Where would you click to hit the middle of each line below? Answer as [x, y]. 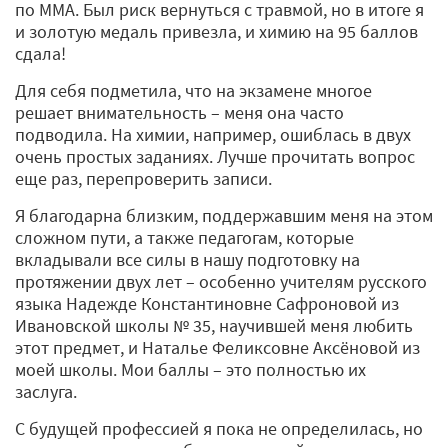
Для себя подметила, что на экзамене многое [193, 90]
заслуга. [48, 391]
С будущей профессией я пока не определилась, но [219, 428]
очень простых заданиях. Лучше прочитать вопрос [215, 156]
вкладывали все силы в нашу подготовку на [187, 259]
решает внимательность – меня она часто [179, 112]
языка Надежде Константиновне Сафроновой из [207, 303]
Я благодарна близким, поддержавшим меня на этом [224, 215]
